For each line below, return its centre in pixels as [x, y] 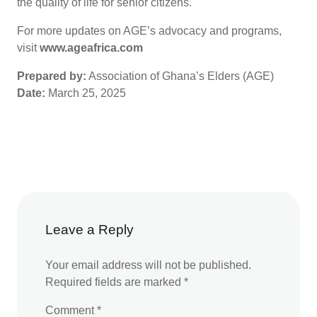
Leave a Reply [90, 229]
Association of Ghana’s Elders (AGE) [180, 76]
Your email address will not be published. [148, 265]
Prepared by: [52, 76]
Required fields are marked [115, 282]
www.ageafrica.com [93, 47]
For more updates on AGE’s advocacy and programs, [149, 30]
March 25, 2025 [86, 93]
